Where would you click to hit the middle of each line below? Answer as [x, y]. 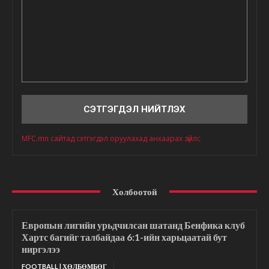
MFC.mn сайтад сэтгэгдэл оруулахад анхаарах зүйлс [111, 138]
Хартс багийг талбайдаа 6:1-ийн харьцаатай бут [124, 237]
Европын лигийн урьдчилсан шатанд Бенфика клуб [133, 225]
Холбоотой [134, 191]
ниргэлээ [41, 249]
